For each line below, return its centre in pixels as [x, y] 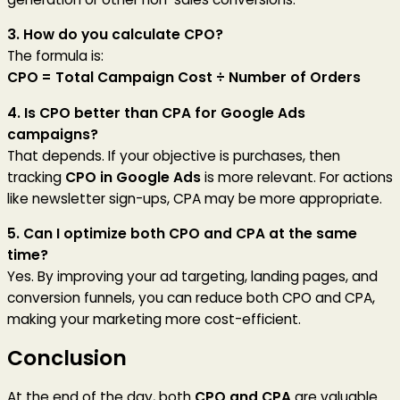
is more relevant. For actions [297, 177]
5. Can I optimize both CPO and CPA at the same [182, 234]
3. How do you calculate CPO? [115, 35]
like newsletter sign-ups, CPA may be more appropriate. [195, 198]
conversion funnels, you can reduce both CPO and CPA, [191, 298]
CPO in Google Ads [133, 177]
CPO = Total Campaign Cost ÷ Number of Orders [184, 78]
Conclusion [67, 358]
